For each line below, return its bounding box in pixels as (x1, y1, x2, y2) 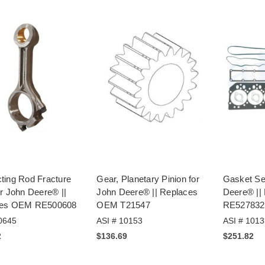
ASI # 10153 (96, 216, 143, 226)
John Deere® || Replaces (96, 187, 198, 198)
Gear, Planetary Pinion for (96, 174, 199, 185)
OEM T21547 (96, 200, 150, 211)
